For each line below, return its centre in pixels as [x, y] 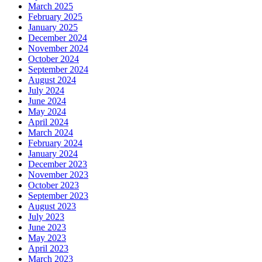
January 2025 [53, 27]
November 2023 [58, 175]
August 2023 [52, 206]
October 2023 [54, 185]
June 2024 [47, 101]
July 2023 [46, 217]
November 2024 [58, 49]
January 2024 [53, 154]
